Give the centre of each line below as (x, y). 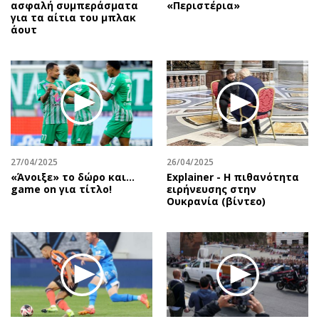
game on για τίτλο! (61, 189)
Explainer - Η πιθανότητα (233, 177)
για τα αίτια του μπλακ (73, 18)
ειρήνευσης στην (211, 189)
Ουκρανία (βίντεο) (216, 201)
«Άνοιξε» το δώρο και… (73, 177)
